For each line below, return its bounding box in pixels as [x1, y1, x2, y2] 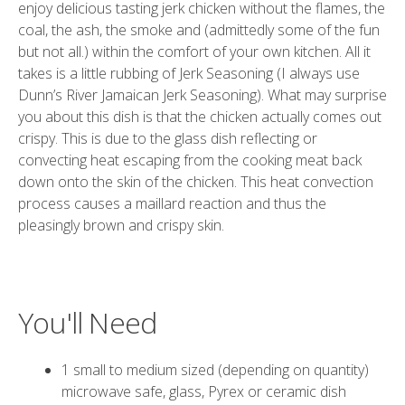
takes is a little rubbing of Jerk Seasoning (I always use [18, 62, 360, 83]
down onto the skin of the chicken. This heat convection [18, 171, 373, 192]
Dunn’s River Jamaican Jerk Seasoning [18, 84, 257, 105]
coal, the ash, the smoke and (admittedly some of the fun [18, 19, 380, 40]
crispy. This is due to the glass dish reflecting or [18, 127, 317, 148]
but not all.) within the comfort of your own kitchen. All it [18, 41, 371, 61]
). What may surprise [257, 84, 387, 105]
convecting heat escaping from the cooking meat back [18, 149, 362, 170]
